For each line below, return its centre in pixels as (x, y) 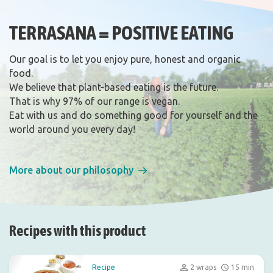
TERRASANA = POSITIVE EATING (121, 33)
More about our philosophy (71, 170)
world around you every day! (72, 129)
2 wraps (203, 267)
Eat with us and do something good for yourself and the (133, 115)
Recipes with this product (78, 231)
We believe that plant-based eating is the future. (114, 87)
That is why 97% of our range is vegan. (94, 101)
